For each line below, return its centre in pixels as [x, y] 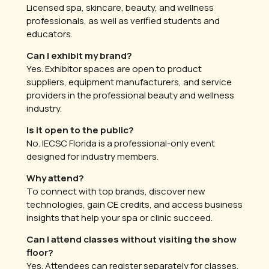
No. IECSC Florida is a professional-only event [121, 143]
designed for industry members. [92, 156]
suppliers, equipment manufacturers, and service [129, 82]
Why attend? [55, 178]
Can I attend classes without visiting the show [131, 239]
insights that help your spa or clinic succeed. [119, 218]
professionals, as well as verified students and [123, 21]
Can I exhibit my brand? [79, 56]
